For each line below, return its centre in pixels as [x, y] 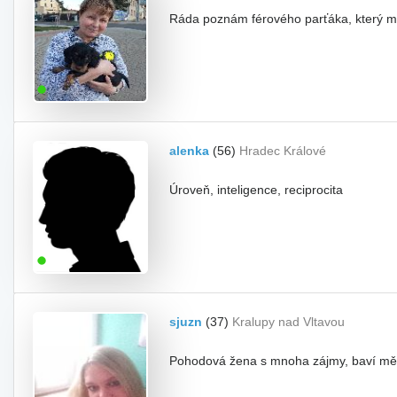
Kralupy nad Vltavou [288, 322]
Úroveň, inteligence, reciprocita [256, 190]
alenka [189, 151]
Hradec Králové [283, 151]
